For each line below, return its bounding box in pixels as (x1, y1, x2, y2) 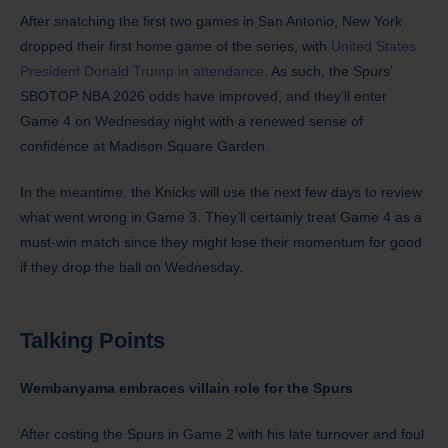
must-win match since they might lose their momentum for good (20, 234, 422, 251)
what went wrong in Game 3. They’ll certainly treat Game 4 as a (20, 209, 422, 226)
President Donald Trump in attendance (20, 63, 264, 80)
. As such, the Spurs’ (264, 63, 392, 80)
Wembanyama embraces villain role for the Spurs (20, 380, 353, 397)
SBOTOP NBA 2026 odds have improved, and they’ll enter (20, 88, 387, 105)
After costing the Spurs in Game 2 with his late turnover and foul (20, 426, 424, 443)
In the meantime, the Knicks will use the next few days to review (20, 184, 422, 201)
